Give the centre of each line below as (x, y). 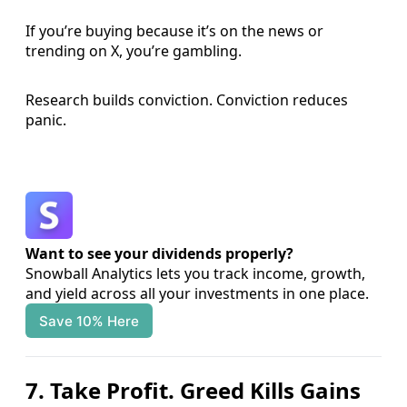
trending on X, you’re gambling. (134, 51)
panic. (46, 120)
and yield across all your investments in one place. (197, 294)
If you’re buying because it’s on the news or (174, 31)
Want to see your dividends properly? (159, 254)
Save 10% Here (89, 321)
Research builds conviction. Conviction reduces (187, 100)
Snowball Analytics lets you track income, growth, (195, 274)
